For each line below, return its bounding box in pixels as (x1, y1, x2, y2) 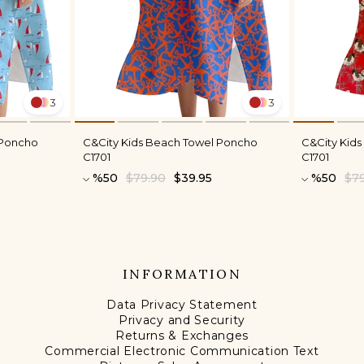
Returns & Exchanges (115, 328, 249, 344)
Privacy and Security (118, 313, 245, 328)
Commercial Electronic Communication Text (45, 344, 319, 359)
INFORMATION (122, 266, 242, 283)
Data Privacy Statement (106, 297, 258, 313)
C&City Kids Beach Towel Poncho (82, 136, 258, 149)
